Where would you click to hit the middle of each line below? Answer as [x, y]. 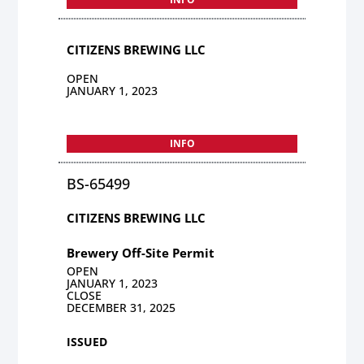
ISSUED [87, 341]
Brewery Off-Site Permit [141, 252]
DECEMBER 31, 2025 [121, 307]
